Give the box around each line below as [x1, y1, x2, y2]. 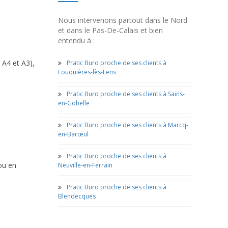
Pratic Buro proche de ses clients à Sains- [66, 90, 185, 98]
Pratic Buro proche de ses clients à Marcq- [66, 121, 188, 129]
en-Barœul [58, 130, 89, 138]
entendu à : [58, 36, 95, 45]
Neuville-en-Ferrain [58, 161, 112, 169]
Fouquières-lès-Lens [58, 68, 116, 76]
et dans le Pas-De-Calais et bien [58, 25, 163, 35]
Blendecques [58, 192, 96, 201]
